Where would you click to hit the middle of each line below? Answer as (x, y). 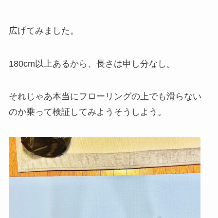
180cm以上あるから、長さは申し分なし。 (92, 64)
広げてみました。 (44, 30)
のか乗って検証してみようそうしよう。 (87, 112)
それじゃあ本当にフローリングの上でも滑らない (105, 97)
